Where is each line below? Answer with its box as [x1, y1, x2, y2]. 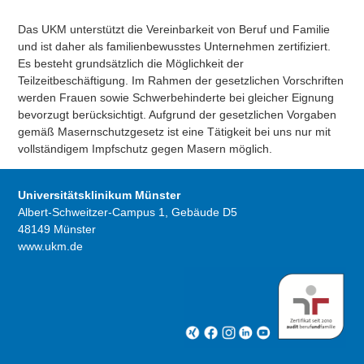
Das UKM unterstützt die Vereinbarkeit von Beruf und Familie [18, 22, 331, 36]
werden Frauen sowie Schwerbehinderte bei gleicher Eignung [18, 90, 335, 104]
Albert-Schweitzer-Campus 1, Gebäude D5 [18, 206, 238, 219]
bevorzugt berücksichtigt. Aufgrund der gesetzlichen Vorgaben [18, 107, 337, 121]
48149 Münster [18, 223, 97, 236]
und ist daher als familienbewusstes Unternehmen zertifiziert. [18, 39, 331, 53]
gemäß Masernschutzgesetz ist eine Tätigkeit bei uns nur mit [18, 124, 331, 138]
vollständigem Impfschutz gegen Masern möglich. [18, 141, 273, 155]
